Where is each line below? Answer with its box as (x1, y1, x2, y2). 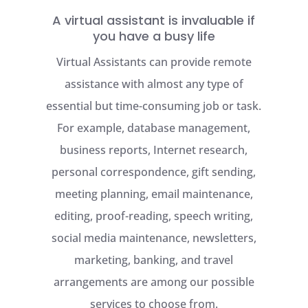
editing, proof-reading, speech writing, (54, 208, 254, 223)
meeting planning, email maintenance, (54, 186, 253, 201)
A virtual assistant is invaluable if (52, 12, 256, 29)
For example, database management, (57, 120, 251, 135)
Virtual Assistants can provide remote (56, 54, 252, 69)
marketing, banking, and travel (74, 252, 234, 267)
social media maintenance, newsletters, (51, 230, 256, 245)
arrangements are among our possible (53, 274, 254, 289)
